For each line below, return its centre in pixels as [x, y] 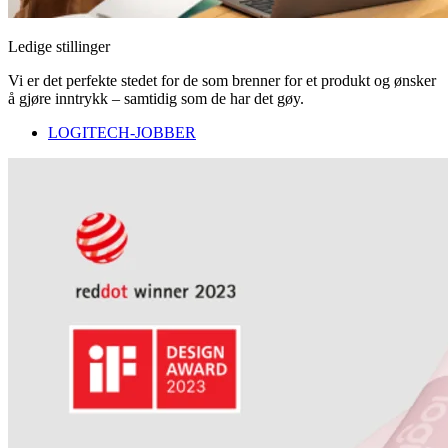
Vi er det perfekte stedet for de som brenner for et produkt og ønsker [222, 81]
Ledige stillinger [59, 47]
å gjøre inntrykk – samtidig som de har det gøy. [156, 99]
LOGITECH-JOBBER [122, 133]
